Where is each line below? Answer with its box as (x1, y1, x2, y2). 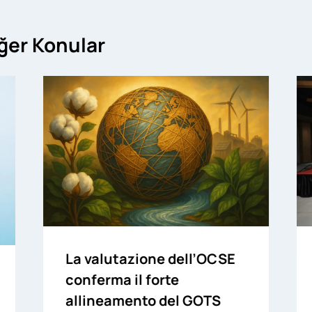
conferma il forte (65, 270, 179, 289)
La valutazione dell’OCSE (65, 249, 235, 268)
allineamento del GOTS (65, 290, 221, 310)
